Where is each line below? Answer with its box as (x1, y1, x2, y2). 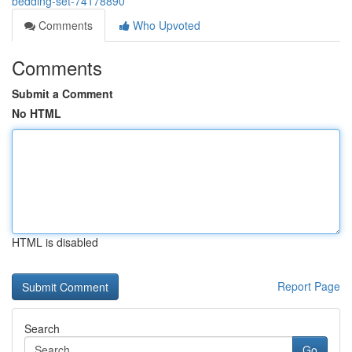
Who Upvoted (130, 17, 200, 33)
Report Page (277, 278, 340, 294)
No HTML (12, 105, 61, 121)
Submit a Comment (12, 86, 113, 101)
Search (24, 321, 60, 336)
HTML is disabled (12, 234, 98, 250)
